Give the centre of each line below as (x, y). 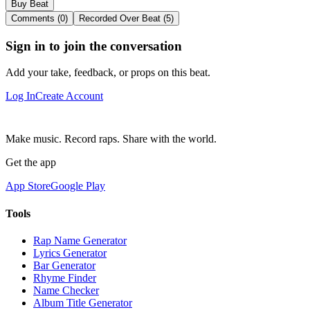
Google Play (78, 186)
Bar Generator (64, 265)
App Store (28, 186)
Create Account (69, 96)
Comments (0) (39, 18)
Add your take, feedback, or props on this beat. (108, 73)
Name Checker (66, 290)
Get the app (31, 163)
